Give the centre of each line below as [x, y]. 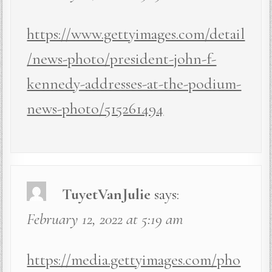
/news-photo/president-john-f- [122, 58]
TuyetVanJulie [107, 194]
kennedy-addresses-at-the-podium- [134, 83]
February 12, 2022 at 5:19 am [105, 219]
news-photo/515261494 [95, 108]
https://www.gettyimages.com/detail [136, 33]
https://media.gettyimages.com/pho [134, 259]
